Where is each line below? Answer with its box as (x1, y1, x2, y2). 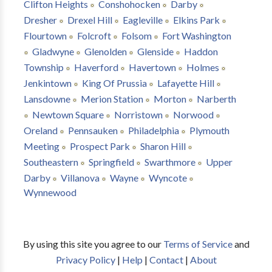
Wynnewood (23, 186, 76, 198)
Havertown (128, 61, 176, 73)
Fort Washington (161, 30, 231, 41)
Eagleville (122, 14, 163, 25)
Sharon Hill (140, 140, 186, 152)
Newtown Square (32, 109, 104, 120)
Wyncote (148, 172, 187, 183)
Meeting (23, 140, 59, 152)
